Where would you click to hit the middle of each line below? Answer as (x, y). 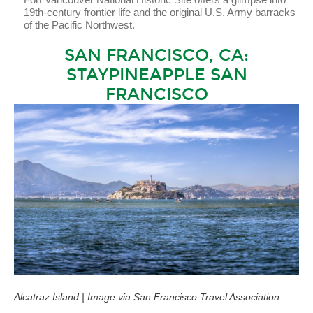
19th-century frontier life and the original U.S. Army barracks (160, 12)
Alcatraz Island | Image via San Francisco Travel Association (147, 297)
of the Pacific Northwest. (79, 24)
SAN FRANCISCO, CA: (156, 55)
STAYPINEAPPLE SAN (156, 74)
